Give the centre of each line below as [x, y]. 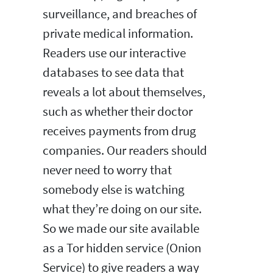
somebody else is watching [114, 189]
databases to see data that [113, 72]
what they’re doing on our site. [122, 209]
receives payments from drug [119, 131]
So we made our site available [121, 228]
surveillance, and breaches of [120, 14]
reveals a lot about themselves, [124, 92]
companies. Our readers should [125, 150]
